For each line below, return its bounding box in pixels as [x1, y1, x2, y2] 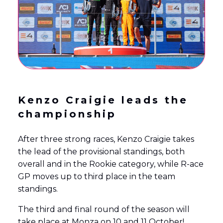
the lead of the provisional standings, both [17, 147, 185, 157]
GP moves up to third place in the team [17, 172, 175, 182]
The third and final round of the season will [17, 205, 190, 215]
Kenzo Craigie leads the [17, 94, 188, 107]
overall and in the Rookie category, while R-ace [17, 159, 204, 169]
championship [17, 108, 116, 120]
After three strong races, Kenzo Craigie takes [17, 134, 194, 144]
